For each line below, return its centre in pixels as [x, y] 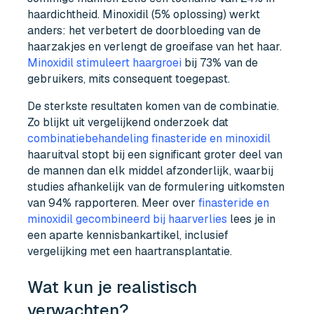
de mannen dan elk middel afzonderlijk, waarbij [151, 170]
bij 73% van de [220, 62]
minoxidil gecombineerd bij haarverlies [128, 219]
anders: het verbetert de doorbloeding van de [144, 30]
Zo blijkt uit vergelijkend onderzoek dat [128, 122]
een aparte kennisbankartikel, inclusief [128, 235]
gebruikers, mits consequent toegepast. [129, 78]
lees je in [252, 219]
